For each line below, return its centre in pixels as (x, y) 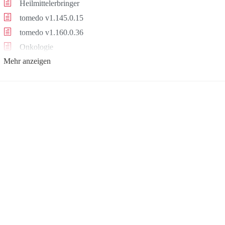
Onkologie (35, 47)
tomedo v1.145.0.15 (50, 18)
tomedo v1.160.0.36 (50, 32)
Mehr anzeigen (27, 61)
